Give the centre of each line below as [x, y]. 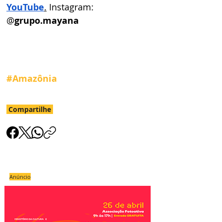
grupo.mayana [47, 21]
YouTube [25, 7]
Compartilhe [30, 110]
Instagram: [71, 7]
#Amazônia [32, 79]
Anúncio [20, 177]
